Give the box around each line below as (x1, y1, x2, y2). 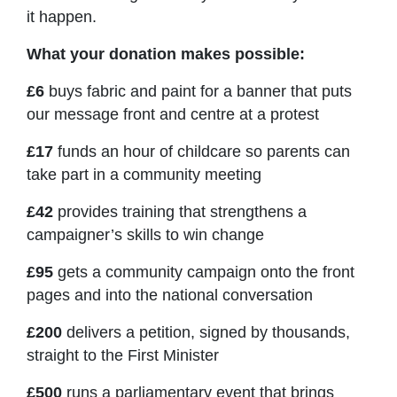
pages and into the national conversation (27, 285, 313, 304)
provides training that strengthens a (53, 202, 307, 221)
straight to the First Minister (27, 346, 219, 364)
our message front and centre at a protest (27, 105, 319, 123)
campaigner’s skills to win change (27, 225, 264, 244)
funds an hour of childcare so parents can (53, 142, 350, 160)
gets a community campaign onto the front (58, 262, 354, 281)
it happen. (27, 7, 97, 26)
